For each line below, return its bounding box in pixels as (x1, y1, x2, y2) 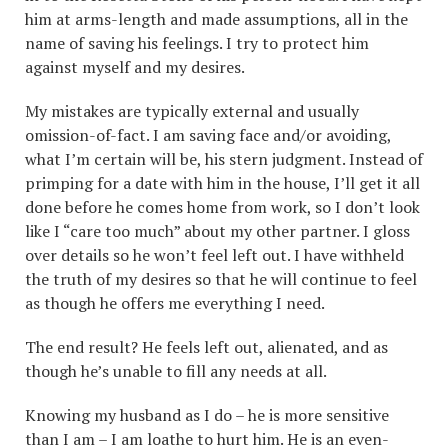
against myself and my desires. (25, 56, 245, 78)
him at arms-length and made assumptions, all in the (25, 8, 408, 30)
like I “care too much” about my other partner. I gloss (25, 220, 410, 242)
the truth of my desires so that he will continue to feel (25, 268, 417, 290)
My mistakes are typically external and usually (25, 100, 359, 122)
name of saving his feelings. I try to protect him (25, 32, 369, 54)
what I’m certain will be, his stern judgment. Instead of (25, 148, 423, 170)
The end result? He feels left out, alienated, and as (25, 336, 388, 358)
